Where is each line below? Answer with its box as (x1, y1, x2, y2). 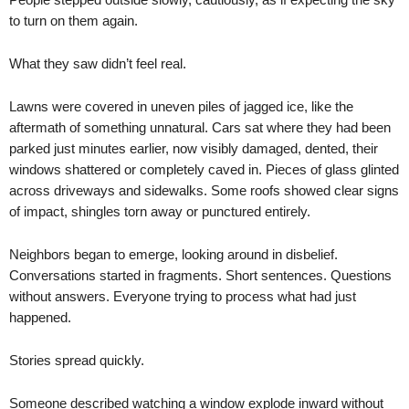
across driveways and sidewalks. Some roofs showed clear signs (9, 183, 399, 198)
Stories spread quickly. (9, 352, 144, 368)
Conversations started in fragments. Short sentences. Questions (9, 267, 392, 283)
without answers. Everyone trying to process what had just (9, 288, 356, 304)
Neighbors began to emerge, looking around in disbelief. (9, 246, 338, 262)
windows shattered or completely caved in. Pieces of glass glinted (9, 162, 399, 177)
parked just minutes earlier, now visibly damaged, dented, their (9, 141, 378, 156)
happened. (9, 309, 71, 325)
